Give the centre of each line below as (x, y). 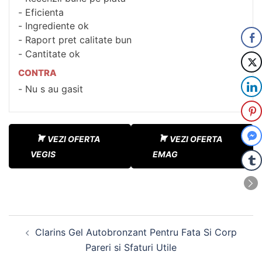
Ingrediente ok (57, 26)
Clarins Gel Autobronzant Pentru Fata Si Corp (136, 232)
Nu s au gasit (54, 89)
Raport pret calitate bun (78, 40)
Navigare (39, 223)
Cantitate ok (53, 54)
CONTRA (37, 73)
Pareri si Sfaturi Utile (131, 247)
